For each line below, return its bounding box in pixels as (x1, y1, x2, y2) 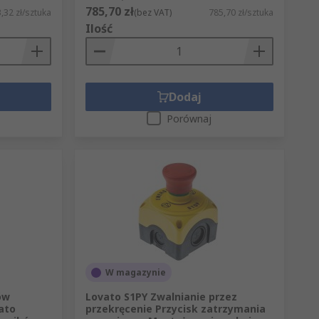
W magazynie (105, 266, 166, 279)
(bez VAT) (133, 6, 172, 19)
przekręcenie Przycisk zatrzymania (85, 302, 266, 316)
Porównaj (167, 112, 212, 126)
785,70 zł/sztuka (208, 6, 273, 19)
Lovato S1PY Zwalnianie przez (85, 290, 237, 304)
